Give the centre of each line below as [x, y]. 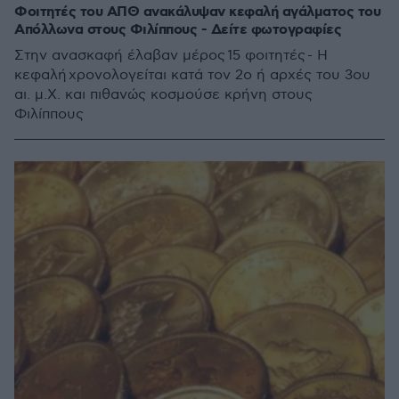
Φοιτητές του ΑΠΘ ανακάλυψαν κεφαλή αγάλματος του [197, 12]
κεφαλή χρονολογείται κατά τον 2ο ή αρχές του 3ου [192, 75]
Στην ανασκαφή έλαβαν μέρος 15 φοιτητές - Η [171, 56]
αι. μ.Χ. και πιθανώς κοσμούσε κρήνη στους [163, 95]
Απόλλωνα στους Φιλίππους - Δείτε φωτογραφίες [178, 30]
